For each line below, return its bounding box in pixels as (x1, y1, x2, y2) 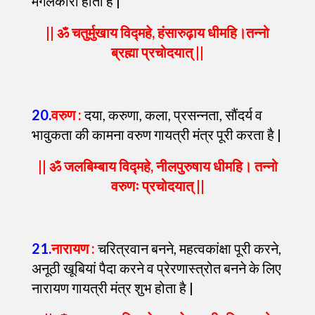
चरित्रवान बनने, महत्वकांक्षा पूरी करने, (95, 240, 281, 257)
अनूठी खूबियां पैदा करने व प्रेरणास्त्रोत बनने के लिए (32, 259, 281, 276)
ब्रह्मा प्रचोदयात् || (111, 44, 204, 60)
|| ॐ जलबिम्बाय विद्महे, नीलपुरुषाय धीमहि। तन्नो (37, 157, 278, 174)
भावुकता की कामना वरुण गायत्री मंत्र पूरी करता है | (32, 126, 281, 143)
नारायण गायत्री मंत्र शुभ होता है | (32, 279, 193, 296)
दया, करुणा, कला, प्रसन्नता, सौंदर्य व (82, 106, 262, 123)
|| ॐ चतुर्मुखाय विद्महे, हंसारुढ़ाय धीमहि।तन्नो (46, 24, 269, 41)
